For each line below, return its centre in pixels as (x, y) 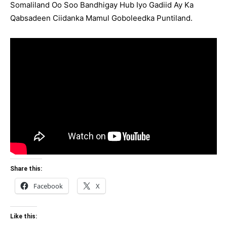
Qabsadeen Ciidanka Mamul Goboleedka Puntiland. (101, 18)
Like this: (24, 216)
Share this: (26, 168)
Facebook (48, 186)
